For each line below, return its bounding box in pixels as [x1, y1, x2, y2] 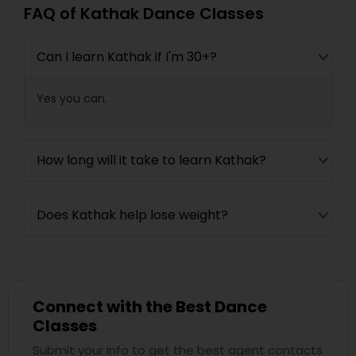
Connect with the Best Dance [33, 296, 267, 318]
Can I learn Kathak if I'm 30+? [37, 48, 217, 66]
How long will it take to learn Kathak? [37, 151, 266, 169]
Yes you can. [37, 91, 107, 106]
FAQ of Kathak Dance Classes [24, 2, 264, 25]
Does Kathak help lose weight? [37, 206, 228, 224]
